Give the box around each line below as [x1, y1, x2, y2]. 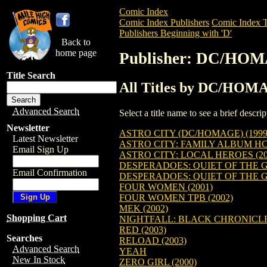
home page [55, 48, 97, 58]
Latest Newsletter [13, 133, 78, 144]
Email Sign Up [13, 144, 69, 154]
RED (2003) [119, 224, 166, 235]
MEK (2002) [119, 203, 168, 213]
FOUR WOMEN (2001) [119, 181, 213, 192]
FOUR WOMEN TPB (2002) [119, 192, 233, 203]
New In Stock [13, 254, 65, 265]
